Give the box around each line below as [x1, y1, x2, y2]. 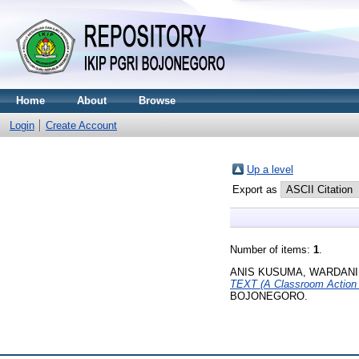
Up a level [247, 163, 293, 175]
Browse [139, 95, 175, 107]
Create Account [46, 119, 117, 131]
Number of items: [230, 244, 313, 256]
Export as [232, 184, 280, 196]
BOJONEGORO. [230, 289, 308, 302]
